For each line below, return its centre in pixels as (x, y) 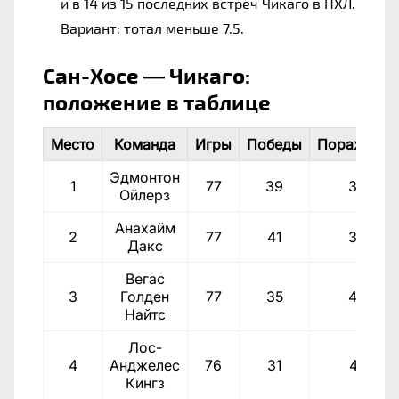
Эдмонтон (145, 177)
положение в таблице (157, 102)
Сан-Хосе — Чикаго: (147, 75)
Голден (145, 296)
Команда (145, 144)
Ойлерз (145, 195)
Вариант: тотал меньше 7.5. (152, 28)
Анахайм (145, 228)
